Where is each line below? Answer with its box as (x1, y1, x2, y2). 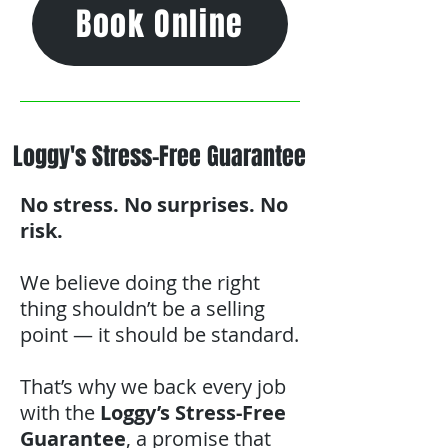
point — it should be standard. (20, 321, 299, 348)
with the (20, 399, 100, 426)
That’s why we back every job (20, 373, 286, 400)
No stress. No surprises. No (20, 191, 288, 218)
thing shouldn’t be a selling (20, 295, 265, 322)
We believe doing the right (20, 269, 260, 296)
